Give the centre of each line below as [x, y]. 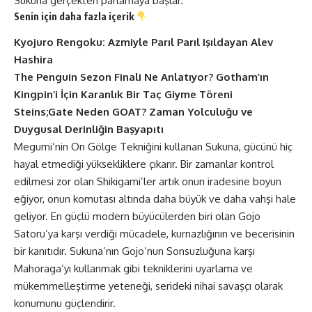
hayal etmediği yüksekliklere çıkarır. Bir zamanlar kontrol [144, 164]
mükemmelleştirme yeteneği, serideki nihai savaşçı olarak [148, 286]
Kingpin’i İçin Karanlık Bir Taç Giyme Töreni [123, 94]
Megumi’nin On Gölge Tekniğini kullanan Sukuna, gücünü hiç [153, 146]
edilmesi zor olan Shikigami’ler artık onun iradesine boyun [148, 181]
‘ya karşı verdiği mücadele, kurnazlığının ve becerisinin [170, 233]
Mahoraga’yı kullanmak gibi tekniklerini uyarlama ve [133, 268]
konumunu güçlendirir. [65, 303]
